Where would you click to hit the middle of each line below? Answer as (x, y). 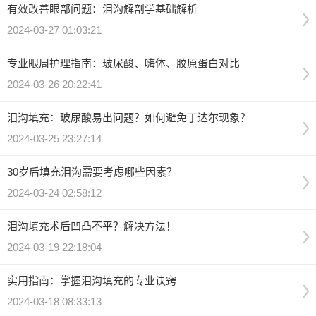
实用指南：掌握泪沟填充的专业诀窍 (92, 280)
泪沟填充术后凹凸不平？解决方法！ (92, 226)
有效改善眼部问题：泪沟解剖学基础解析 (102, 9)
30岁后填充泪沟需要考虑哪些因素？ (92, 172)
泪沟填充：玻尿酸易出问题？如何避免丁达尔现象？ (129, 117)
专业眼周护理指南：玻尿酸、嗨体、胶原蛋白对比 (123, 63)
